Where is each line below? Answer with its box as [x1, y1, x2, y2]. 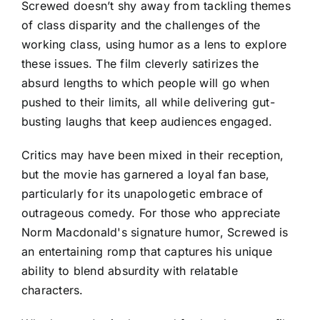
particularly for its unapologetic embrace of [21, 186, 264, 201]
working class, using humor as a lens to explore [21, 37, 287, 52]
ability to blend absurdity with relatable [21, 264, 238, 279]
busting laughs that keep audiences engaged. [21, 114, 273, 129]
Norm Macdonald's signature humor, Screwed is [21, 225, 289, 240]
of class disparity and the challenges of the [21, 18, 261, 33]
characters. [21, 283, 84, 298]
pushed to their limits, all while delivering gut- [21, 95, 275, 110]
